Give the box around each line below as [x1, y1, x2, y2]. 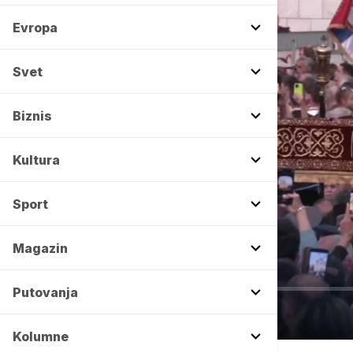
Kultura [13, 152, 60, 168]
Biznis [13, 108, 52, 124]
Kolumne [13, 329, 69, 344]
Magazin [13, 240, 68, 256]
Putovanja [13, 284, 78, 300]
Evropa [13, 20, 58, 35]
